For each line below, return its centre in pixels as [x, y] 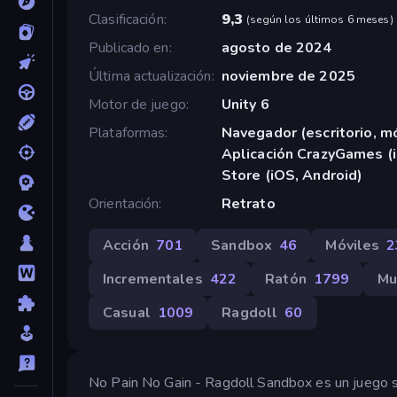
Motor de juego [137, 104]
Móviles [353, 245]
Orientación [124, 203]
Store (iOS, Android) [292, 175]
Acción [126, 245]
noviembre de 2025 [288, 76]
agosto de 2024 [276, 47]
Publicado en [129, 47]
